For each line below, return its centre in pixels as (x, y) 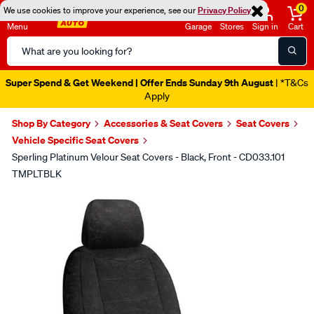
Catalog (25, 61)
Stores (232, 26)
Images (43, 201)
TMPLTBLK (37, 174)
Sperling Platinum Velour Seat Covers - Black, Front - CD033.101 (148, 157)
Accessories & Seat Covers (163, 123)
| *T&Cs (291, 83)
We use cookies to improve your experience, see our (101, 10)
